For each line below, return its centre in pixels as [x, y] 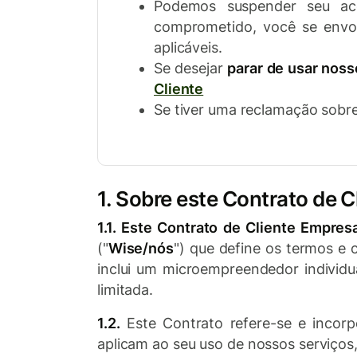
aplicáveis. [188, 47]
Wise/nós [141, 248]
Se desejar [191, 68]
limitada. [126, 290]
